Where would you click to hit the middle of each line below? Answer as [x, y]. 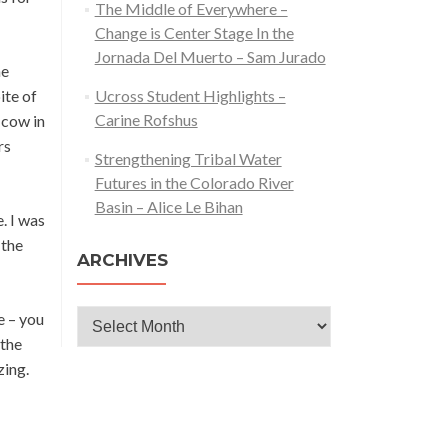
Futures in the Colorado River [194, 182]
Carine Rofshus [146, 119]
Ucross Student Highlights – [190, 95]
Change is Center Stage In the [194, 32]
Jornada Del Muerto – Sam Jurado [210, 56]
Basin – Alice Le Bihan [168, 206]
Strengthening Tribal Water [188, 158]
